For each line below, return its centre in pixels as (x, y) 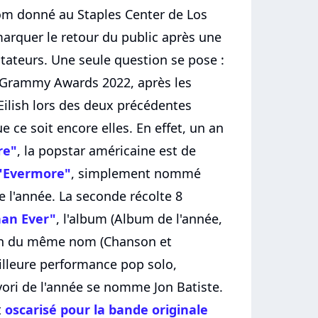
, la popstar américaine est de (106, 151)
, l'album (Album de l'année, (139, 219)
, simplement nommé (136, 174)
